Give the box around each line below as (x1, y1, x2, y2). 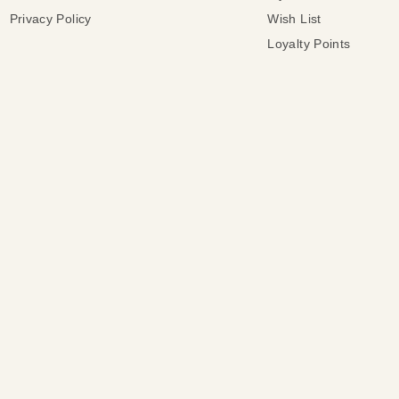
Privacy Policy (9, 12, 92, 27)
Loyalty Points (267, 37, 351, 52)
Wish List (267, 12, 322, 27)
